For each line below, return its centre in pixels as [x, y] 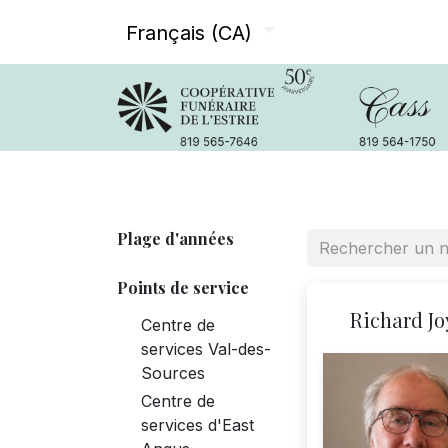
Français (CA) [189, 32]
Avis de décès [198, 178]
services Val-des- [206, 349]
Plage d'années [175, 239]
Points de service [183, 288]
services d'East [197, 425]
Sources [173, 373]
